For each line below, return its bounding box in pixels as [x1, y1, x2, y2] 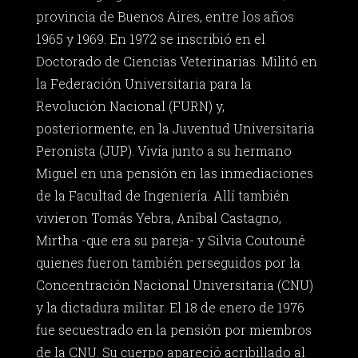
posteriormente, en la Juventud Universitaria [35, 120, 315, 137]
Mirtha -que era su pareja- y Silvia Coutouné [35, 232, 305, 249]
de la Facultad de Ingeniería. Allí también [35, 187, 289, 205]
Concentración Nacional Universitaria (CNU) [35, 276, 313, 294]
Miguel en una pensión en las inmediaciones [35, 165, 313, 182]
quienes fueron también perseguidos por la [35, 254, 300, 272]
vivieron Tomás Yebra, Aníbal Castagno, [35, 209, 281, 227]
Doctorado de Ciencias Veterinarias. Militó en [35, 53, 317, 70]
